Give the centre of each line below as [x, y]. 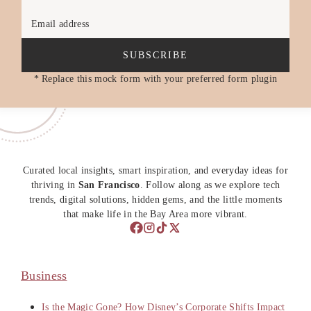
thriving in [54, 184]
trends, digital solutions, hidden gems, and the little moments [155, 199]
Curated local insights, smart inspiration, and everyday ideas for [155, 170]
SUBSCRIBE [155, 54]
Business [44, 276]
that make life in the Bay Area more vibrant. [155, 213]
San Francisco [109, 184]
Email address [60, 23]
